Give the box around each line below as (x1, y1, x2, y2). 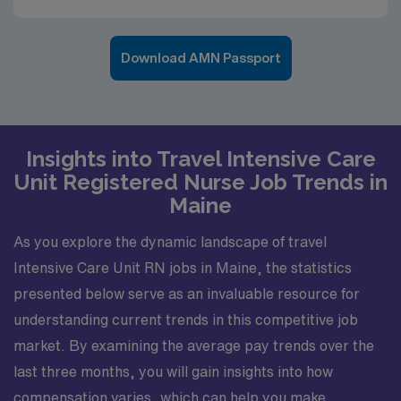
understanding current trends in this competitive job (13, 311, 358, 327)
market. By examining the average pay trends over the (13, 337, 374, 353)
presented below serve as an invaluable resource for (13, 286, 360, 301)
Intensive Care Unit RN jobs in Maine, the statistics (13, 260, 352, 275)
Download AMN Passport (120, 51, 281, 64)
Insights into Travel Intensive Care (25, 146, 376, 172)
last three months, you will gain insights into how (13, 363, 333, 379)
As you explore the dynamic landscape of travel (13, 234, 327, 249)
